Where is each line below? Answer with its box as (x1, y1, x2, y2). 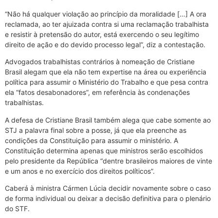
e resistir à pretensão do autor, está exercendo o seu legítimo (5, 30, 199, 38)
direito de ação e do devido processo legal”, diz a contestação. (5, 40, 205, 49)
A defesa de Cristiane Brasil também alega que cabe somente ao (5, 115, 211, 124)
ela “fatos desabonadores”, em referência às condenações (5, 88, 190, 97)
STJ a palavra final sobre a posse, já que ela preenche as (5, 126, 186, 134)
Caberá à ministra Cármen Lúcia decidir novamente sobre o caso (5, 183, 211, 192)
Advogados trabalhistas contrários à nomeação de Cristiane (5, 57, 195, 66)
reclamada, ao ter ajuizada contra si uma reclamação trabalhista (5, 19, 209, 28)
